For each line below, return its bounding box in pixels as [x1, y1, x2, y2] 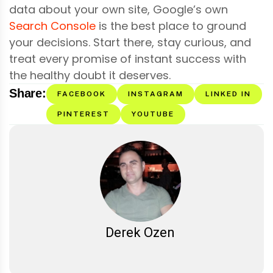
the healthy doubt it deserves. [9, 67, 171, 83]
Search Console [9, 18, 96, 34]
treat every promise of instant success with [9, 51, 246, 66]
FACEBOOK [57, 89, 106, 98]
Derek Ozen [105, 224, 175, 240]
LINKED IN [205, 89, 251, 98]
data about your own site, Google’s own [9, 1, 228, 17]
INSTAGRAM [127, 89, 183, 98]
